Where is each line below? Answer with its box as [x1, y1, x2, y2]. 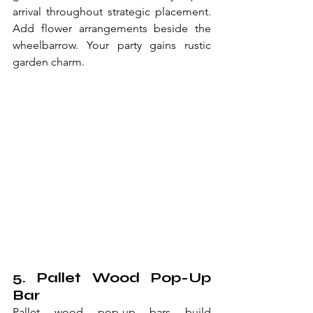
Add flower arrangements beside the [13, 22, 211, 35]
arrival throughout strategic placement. [13, 5, 211, 18]
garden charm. [13, 55, 85, 68]
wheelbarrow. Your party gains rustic [13, 38, 211, 52]
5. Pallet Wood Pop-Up [13, 269, 211, 286]
